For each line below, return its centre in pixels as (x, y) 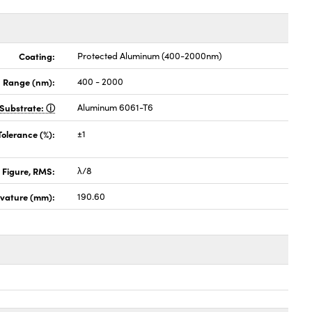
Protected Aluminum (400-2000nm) (150, 56)
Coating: (37, 56)
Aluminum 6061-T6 (116, 107)
